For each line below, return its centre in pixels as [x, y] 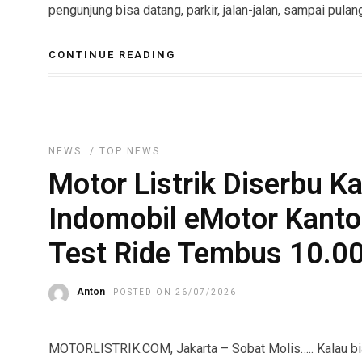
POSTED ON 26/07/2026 [175, 292]
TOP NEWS [130, 151]
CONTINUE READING [112, 55]
